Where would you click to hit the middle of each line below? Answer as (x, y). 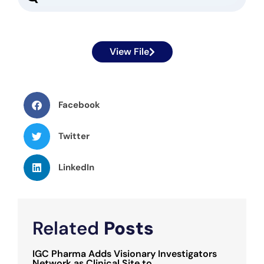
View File (129, 51)
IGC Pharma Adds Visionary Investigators (125, 253)
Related (68, 228)
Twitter (74, 136)
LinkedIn (76, 168)
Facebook (79, 105)
